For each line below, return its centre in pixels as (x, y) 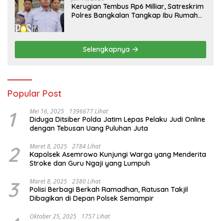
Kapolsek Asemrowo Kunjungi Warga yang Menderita (118, 154)
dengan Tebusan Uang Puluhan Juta (89, 128)
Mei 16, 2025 (47, 111)
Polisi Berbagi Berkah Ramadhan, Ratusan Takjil (109, 189)
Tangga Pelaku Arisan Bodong (122, 24)
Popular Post (35, 93)
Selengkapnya (107, 49)
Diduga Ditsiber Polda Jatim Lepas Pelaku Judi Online (117, 119)
